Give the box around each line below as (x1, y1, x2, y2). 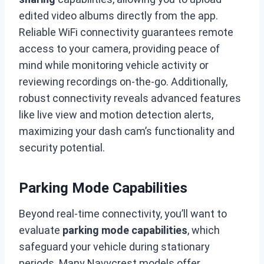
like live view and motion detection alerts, (19, 108, 213, 121)
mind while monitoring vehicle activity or (19, 59, 209, 71)
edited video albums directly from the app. (19, 9, 218, 22)
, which (187, 224, 220, 236)
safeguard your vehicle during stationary (19, 240, 210, 253)
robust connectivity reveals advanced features (19, 92, 241, 104)
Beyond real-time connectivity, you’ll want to (19, 207, 227, 220)
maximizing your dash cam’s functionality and (19, 125, 235, 137)
